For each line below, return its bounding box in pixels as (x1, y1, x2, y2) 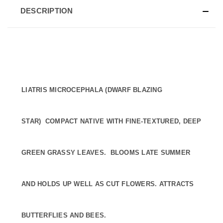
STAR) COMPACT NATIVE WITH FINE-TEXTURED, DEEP (21, 117, 202, 125)
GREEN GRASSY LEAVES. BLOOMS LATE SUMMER (21, 149, 190, 157)
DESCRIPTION (20, 6, 73, 15)
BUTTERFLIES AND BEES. (21, 212, 107, 220)
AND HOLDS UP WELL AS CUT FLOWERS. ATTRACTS (21, 180, 194, 188)
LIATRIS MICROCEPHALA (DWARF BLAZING (21, 86, 162, 94)
